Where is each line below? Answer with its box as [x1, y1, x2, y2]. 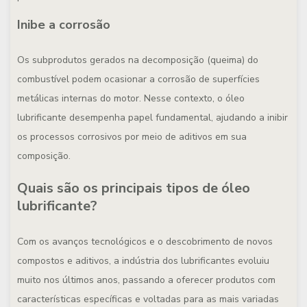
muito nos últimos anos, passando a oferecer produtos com [17, 273, 275, 286]
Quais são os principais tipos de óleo [17, 179, 250, 197]
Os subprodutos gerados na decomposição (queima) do [17, 53, 258, 66]
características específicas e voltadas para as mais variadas [17, 293, 279, 306]
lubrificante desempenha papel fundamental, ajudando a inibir [17, 111, 288, 124]
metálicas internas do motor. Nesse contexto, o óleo [17, 92, 245, 105]
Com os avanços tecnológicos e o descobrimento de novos [17, 235, 273, 248]
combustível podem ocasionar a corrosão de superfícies [17, 73, 260, 86]
